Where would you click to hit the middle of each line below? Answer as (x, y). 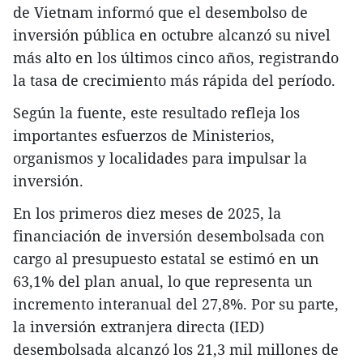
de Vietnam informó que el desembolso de (160, 12)
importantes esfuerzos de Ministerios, (144, 135)
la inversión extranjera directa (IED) (139, 326)
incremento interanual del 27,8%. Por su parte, (176, 303)
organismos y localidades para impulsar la (160, 158)
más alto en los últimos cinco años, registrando (176, 57)
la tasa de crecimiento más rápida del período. (174, 80)
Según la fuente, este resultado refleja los (156, 112)
